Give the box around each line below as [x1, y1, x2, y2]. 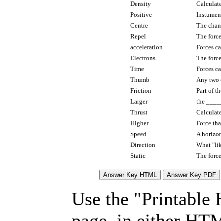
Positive [130, 10, 152, 18]
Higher [130, 119, 148, 127]
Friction [130, 86, 151, 94]
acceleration [130, 43, 163, 51]
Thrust [130, 108, 147, 116]
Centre [130, 21, 148, 29]
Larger [130, 97, 147, 105]
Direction [130, 141, 155, 148]
